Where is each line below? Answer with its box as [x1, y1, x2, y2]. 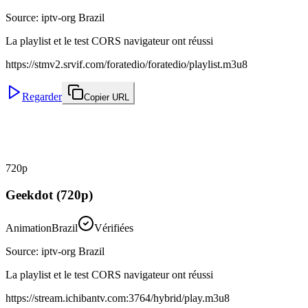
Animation [5, 222, 52, 234]
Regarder [22, 90, 62, 102]
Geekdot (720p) [5, 187, 93, 202]
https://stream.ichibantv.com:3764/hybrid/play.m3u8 [5, 292, 230, 305]
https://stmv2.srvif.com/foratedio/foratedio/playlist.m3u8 [5, 58, 247, 70]
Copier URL [84, 91, 129, 102]
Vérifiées [94, 222, 133, 234]
